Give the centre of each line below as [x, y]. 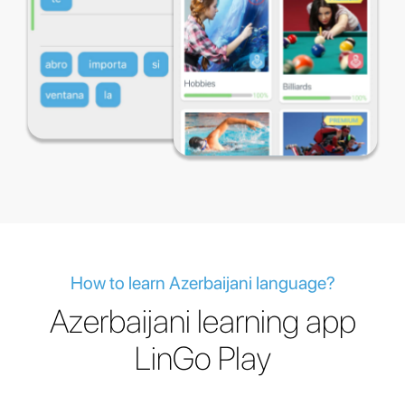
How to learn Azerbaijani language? [202, 283]
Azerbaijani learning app [202, 321]
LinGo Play [202, 358]
